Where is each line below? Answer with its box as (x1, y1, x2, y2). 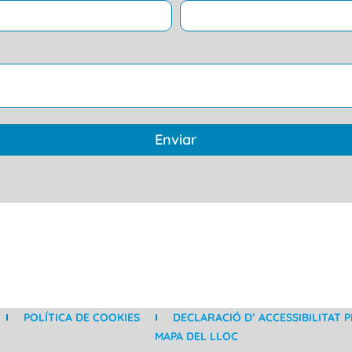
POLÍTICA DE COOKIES (23, 310, 140, 324)
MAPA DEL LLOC (155, 329, 239, 343)
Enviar (155, 130, 197, 149)
